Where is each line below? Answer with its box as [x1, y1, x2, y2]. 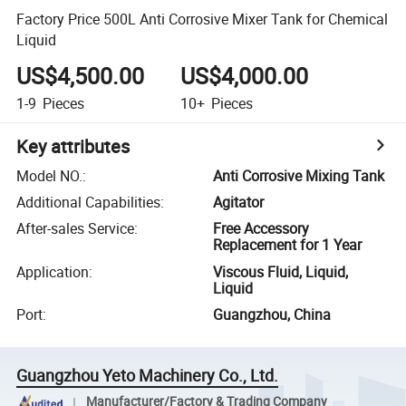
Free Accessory [213, 218, 310, 239]
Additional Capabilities [16, 192, 161, 213]
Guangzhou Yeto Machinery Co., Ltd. [16, 364, 279, 387]
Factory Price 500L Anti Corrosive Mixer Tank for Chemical [16, 8, 389, 29]
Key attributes [16, 133, 130, 159]
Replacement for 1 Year [213, 235, 362, 256]
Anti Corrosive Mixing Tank [213, 165, 385, 186]
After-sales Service [16, 218, 135, 239]
